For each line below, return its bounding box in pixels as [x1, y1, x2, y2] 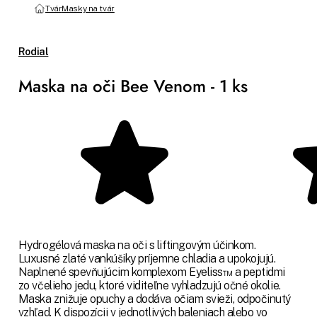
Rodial [18, 45, 49, 57]
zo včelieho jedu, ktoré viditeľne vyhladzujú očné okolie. [18, 279, 281, 293]
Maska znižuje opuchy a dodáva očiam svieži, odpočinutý [18, 292, 292, 306]
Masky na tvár [62, 3, 115, 13]
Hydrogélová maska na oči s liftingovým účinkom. [18, 238, 256, 253]
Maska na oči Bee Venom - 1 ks [18, 74, 248, 99]
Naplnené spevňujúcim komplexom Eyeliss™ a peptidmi [18, 265, 285, 279]
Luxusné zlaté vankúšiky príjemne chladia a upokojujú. [18, 252, 276, 266]
